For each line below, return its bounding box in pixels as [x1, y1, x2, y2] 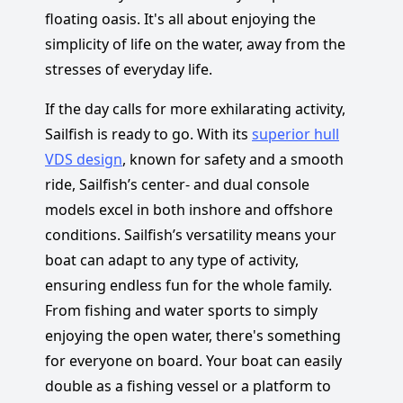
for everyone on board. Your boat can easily [45, 350, 342, 371]
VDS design [45, 148, 122, 169]
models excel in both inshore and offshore [45, 199, 333, 219]
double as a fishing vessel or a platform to [45, 375, 331, 396]
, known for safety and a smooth [122, 148, 344, 169]
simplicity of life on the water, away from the [45, 33, 345, 54]
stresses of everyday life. [45, 58, 212, 79]
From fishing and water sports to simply [45, 300, 318, 320]
